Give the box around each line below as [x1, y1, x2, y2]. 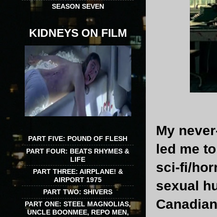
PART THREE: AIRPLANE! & [32, 167, 123, 175]
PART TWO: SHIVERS [43, 187, 112, 196]
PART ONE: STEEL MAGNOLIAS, [25, 200, 131, 208]
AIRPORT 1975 [54, 175, 102, 184]
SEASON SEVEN [51, 2, 104, 10]
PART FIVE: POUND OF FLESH [28, 135, 127, 143]
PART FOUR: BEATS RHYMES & [26, 147, 129, 155]
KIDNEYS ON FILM [29, 27, 127, 40]
